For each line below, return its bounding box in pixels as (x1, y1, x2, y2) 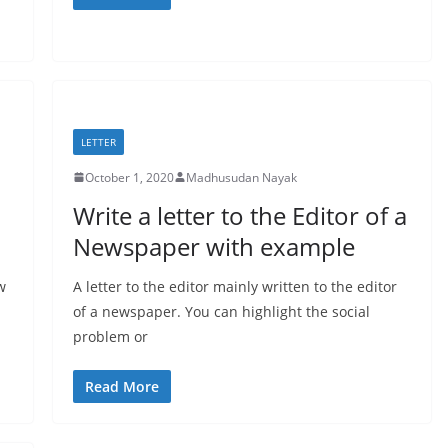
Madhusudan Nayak (185, 168, 297, 186)
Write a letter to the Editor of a (72, 198, 407, 232)
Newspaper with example (72, 229, 355, 263)
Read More (84, 376, 159, 396)
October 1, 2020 (84, 168, 174, 186)
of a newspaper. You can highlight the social (72, 301, 370, 321)
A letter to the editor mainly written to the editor (72, 276, 397, 296)
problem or (72, 326, 148, 346)
